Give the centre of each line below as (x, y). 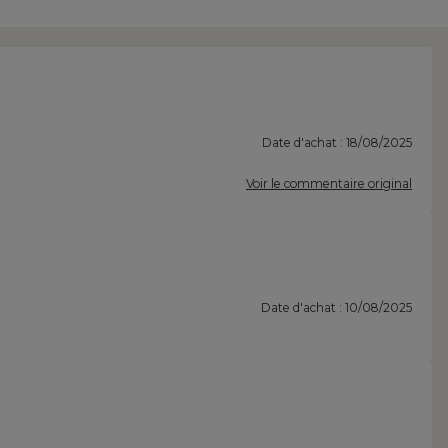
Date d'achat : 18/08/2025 (337, 143)
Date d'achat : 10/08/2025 (336, 308)
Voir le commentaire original (329, 184)
